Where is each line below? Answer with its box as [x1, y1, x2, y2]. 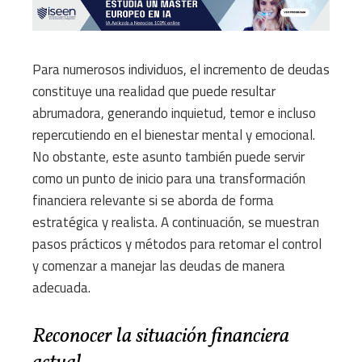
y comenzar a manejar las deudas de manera [32, 255, 285, 277]
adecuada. [32, 277, 90, 299]
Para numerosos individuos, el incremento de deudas [32, 59, 330, 81]
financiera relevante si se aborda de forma [32, 190, 274, 212]
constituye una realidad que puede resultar [32, 81, 276, 103]
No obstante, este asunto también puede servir [32, 146, 305, 168]
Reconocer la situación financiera [32, 322, 289, 351]
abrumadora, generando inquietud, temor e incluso [32, 103, 316, 124]
